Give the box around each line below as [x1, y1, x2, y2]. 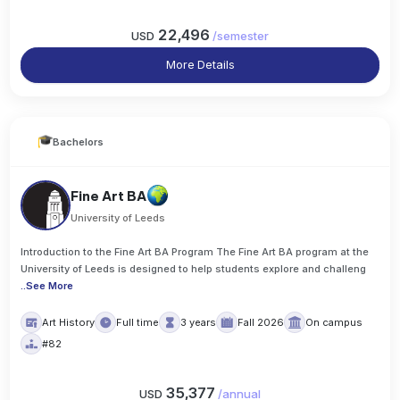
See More [26, 279, 74, 292]
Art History [42, 315, 96, 329]
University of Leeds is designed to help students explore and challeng [21, 262, 367, 275]
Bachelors [53, 135, 104, 148]
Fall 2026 [237, 315, 285, 329]
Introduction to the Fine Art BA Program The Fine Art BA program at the [21, 245, 370, 258]
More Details [165, 57, 235, 71]
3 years [180, 315, 217, 329]
